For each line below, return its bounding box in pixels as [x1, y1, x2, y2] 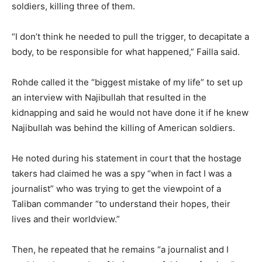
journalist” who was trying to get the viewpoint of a [12, 183, 221, 195]
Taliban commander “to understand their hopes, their [12, 198, 230, 210]
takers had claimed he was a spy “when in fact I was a [12, 168, 232, 180]
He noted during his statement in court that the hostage [12, 153, 242, 164]
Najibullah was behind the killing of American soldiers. [12, 122, 235, 134]
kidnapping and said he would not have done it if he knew [12, 107, 249, 119]
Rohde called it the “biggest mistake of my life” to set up [12, 77, 243, 88]
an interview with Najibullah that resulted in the [12, 92, 206, 104]
